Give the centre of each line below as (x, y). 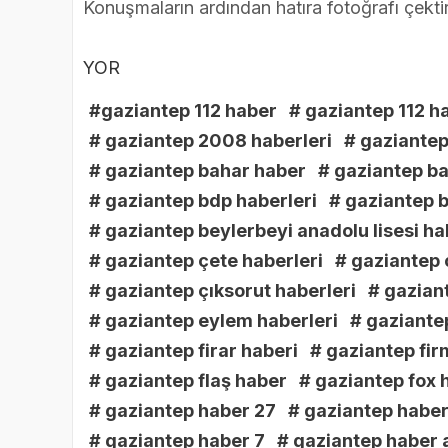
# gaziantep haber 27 (182, 411)
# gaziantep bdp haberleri (203, 201)
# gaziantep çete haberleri (206, 261)
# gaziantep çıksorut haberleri (222, 291)
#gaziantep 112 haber (183, 111)
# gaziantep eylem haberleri (213, 321)
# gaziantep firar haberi (193, 351)
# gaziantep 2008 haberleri (210, 141)
